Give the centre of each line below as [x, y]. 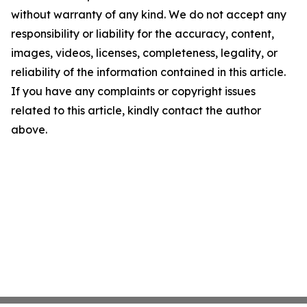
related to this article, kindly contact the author [136, 110]
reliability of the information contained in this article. [148, 72]
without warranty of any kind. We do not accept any [149, 14]
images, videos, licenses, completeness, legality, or [144, 53]
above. [29, 130]
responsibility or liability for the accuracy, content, [143, 34]
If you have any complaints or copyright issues [133, 91]
